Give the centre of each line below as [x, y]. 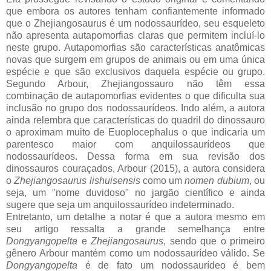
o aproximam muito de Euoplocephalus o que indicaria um [135, 132]
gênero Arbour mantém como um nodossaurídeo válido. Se [135, 253]
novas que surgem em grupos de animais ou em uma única [135, 59]
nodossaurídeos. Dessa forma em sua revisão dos [135, 156]
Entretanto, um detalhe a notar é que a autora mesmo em [135, 217]
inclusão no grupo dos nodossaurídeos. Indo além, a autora [135, 108]
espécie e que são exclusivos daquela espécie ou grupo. [135, 71]
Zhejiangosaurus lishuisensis [77, 180]
